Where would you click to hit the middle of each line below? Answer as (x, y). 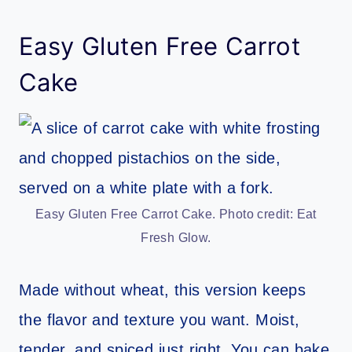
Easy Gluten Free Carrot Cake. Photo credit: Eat (176, 214)
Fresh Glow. (176, 237)
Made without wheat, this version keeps (163, 290)
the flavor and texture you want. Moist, (159, 319)
